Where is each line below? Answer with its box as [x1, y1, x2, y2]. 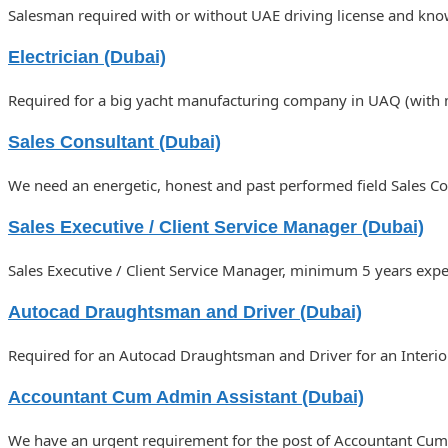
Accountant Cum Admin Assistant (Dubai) [8, 387, 364, 408]
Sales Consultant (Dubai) [8, 132, 221, 153]
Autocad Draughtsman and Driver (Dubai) [8, 302, 362, 323]
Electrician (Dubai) [8, 47, 166, 68]
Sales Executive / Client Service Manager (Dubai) [8, 217, 424, 238]
